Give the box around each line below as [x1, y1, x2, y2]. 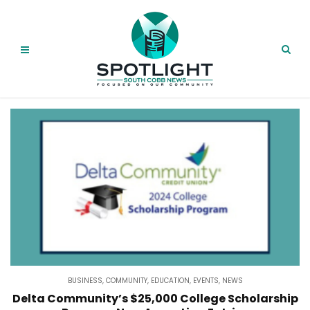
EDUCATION [150, 275, 190, 286]
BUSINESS [67, 275, 102, 286]
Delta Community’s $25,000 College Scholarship [12, 291, 298, 307]
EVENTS [192, 275, 219, 286]
